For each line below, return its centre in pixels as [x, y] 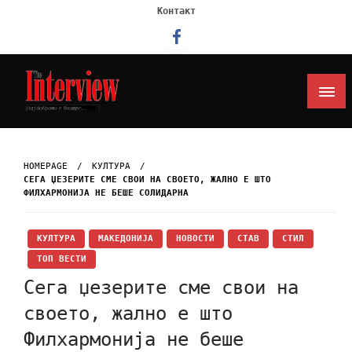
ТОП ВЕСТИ [62, 258]
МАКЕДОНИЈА [126, 238]
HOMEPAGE [46, 166]
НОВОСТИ [195, 238]
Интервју [57, 134]
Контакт [176, 11]
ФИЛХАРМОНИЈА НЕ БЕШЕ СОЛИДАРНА [106, 192]
